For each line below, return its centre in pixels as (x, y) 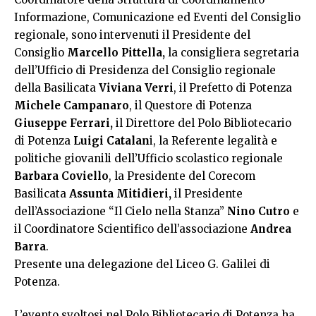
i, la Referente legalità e (213, 140)
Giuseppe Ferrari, (63, 123)
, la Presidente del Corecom (182, 176)
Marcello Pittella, (116, 52)
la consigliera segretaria (232, 52)
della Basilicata (56, 87)
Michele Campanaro (72, 105)
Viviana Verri (136, 87)
